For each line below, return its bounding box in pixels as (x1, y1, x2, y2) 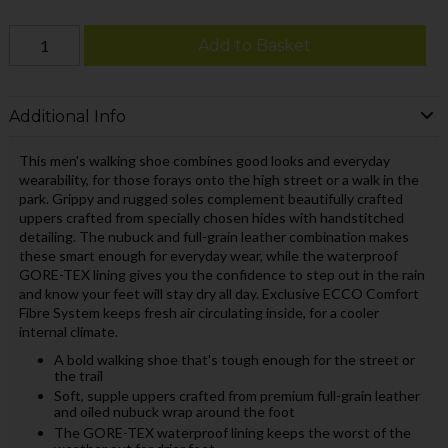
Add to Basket (198, 36, 312, 55)
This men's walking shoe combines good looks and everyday (18, 152, 390, 170)
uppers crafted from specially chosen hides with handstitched (18, 209, 404, 227)
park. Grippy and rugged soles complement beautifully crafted (18, 190, 403, 208)
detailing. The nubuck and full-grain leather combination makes (18, 228, 409, 246)
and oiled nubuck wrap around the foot (53, 403, 295, 421)
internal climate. (18, 323, 118, 341)
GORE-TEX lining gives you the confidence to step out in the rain (18, 266, 425, 284)
